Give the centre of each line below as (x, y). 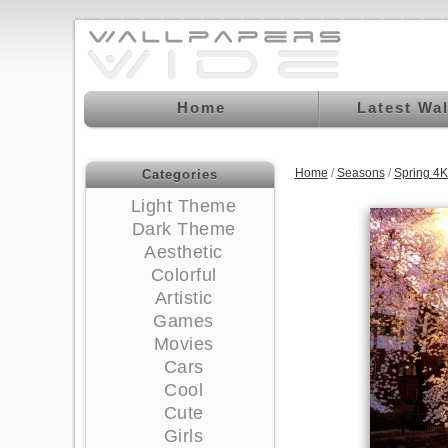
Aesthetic (183, 252)
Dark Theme (183, 229)
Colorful (183, 275)
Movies (183, 344)
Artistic (183, 298)
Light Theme (183, 206)
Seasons (360, 173)
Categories (179, 174)
